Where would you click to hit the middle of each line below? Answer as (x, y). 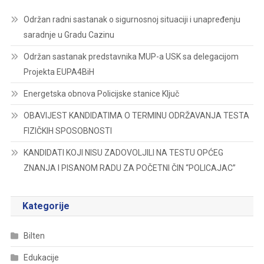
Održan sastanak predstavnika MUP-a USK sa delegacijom (131, 56)
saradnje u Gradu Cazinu (69, 34)
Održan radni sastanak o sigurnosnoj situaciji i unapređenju (132, 19)
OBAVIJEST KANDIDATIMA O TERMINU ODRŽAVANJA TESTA (136, 115)
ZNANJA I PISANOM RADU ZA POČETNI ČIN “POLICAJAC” (129, 168)
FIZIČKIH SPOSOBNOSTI (67, 131)
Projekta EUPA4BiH (59, 72)
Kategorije (46, 206)
